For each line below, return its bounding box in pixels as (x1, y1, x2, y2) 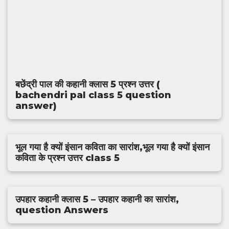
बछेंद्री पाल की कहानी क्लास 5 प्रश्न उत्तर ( (15, 79, 160, 90)
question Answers (15, 204, 108, 216)
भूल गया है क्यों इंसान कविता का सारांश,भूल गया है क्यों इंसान (15, 142, 210, 153)
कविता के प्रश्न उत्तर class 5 (15, 152, 120, 164)
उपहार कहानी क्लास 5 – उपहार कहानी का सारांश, (15, 194, 179, 205)
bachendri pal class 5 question (15, 89, 171, 101)
